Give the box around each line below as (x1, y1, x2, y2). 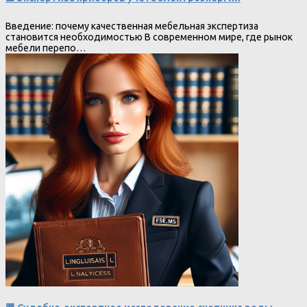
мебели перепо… (5, 42, 86, 53)
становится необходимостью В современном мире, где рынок (5, 31, 293, 42)
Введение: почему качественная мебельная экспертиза (5, 20, 258, 32)
